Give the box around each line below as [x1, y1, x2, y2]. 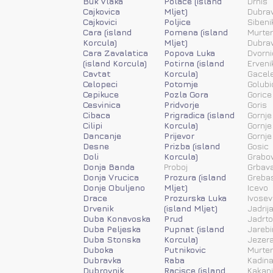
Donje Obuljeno [83, 182, 145, 193]
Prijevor [164, 130, 194, 141]
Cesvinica [83, 99, 121, 110]
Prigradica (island [164, 109, 235, 120]
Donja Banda [83, 161, 135, 172]
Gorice [247, 88, 272, 99]
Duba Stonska [83, 233, 141, 244]
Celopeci [83, 78, 118, 89]
